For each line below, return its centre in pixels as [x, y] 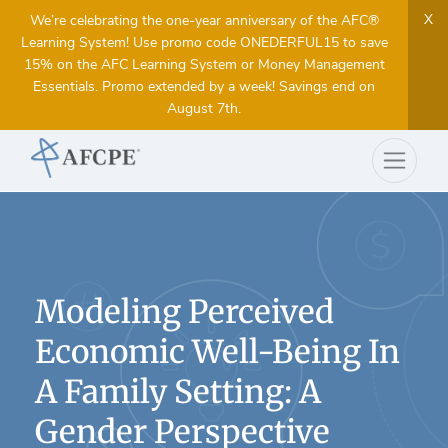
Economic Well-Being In [217, 352]
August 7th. [204, 108]
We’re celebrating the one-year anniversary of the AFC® [204, 20]
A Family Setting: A [178, 392]
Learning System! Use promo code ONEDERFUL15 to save [204, 42]
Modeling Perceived [184, 312]
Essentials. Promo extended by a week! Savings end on [204, 86]
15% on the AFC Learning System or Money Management [204, 64]
